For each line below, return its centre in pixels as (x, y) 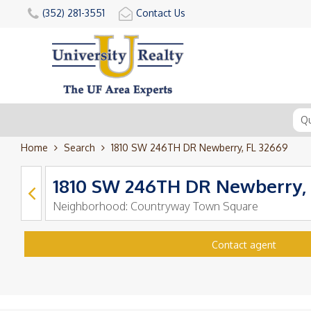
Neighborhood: (92, 206)
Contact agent (244, 244)
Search (79, 147)
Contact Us (161, 13)
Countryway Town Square (194, 206)
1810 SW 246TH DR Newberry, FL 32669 (200, 147)
